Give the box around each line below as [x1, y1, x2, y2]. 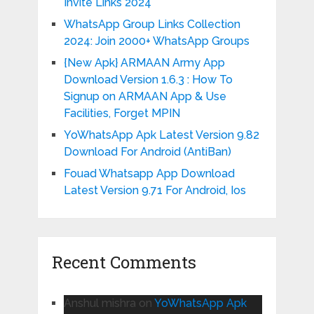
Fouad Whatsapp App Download [63, 167, 235, 181]
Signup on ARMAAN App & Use [63, 90, 226, 104]
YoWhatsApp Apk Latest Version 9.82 [63, 128, 259, 142]
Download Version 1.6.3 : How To [63, 73, 233, 87]
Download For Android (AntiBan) [63, 145, 231, 159]
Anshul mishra [63, 296, 136, 310]
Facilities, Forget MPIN [63, 107, 180, 121]
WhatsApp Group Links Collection [63, 18, 240, 32]
